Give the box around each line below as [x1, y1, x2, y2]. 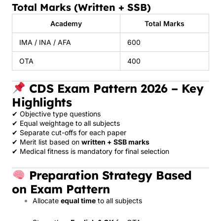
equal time [61, 196, 96, 205]
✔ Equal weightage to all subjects [12, 118, 120, 127]
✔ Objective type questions [12, 109, 101, 118]
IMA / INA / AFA [19, 37, 71, 46]
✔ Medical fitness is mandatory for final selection [12, 147, 169, 155]
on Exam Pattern [12, 182, 110, 196]
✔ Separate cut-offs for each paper [12, 128, 126, 137]
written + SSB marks [81, 137, 149, 146]
